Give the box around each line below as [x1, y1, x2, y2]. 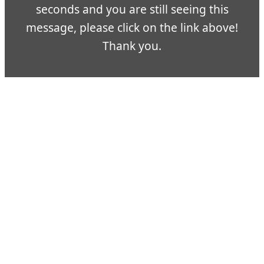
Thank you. [103, 38, 161, 54]
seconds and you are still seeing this [35, 1, 229, 18]
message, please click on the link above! [26, 19, 238, 36]
